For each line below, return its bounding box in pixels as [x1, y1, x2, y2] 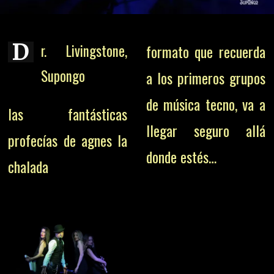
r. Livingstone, [41, 40, 128, 61]
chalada [8, 155, 49, 177]
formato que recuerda [146, 40, 265, 62]
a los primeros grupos [146, 66, 265, 89]
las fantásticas [8, 102, 128, 125]
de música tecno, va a [146, 92, 265, 115]
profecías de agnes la [8, 128, 128, 151]
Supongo [41, 65, 86, 86]
